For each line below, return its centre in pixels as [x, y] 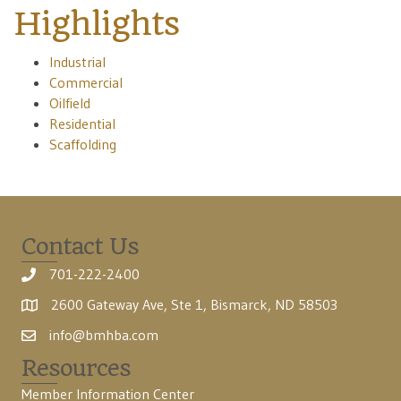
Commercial [86, 83]
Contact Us [80, 247]
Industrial [77, 62]
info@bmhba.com [104, 335]
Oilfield [70, 103]
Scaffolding [83, 145]
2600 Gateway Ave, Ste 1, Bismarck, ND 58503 [194, 305]
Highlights [96, 24]
